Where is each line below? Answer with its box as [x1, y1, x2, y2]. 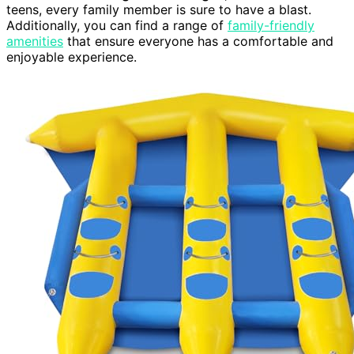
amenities [6, 33, 63, 50]
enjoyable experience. [6, 49, 137, 66]
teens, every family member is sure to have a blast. [6, 2, 311, 18]
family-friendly [228, 17, 314, 34]
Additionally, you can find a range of [6, 17, 228, 34]
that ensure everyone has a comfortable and [63, 33, 333, 50]
